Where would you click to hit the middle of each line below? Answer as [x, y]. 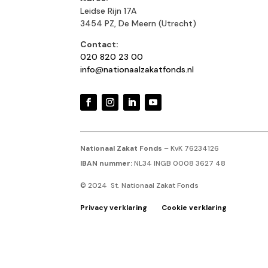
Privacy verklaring [115, 207]
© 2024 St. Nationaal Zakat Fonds [140, 185]
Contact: [100, 45]
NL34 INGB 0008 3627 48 [179, 163]
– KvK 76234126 [191, 148]
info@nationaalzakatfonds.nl [137, 70]
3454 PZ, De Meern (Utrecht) [138, 24]
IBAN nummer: [106, 163]
